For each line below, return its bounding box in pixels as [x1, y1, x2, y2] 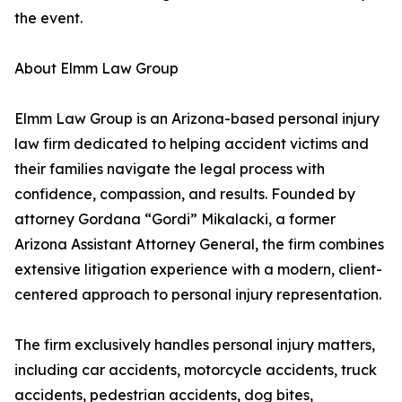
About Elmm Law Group [14, 59, 179, 78]
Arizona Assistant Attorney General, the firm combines [14, 235, 384, 254]
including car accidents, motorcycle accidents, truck [14, 361, 377, 380]
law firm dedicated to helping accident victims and [14, 135, 369, 153]
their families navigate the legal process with [14, 160, 325, 179]
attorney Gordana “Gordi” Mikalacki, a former [14, 210, 336, 229]
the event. [14, 9, 83, 28]
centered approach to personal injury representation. [14, 285, 381, 304]
